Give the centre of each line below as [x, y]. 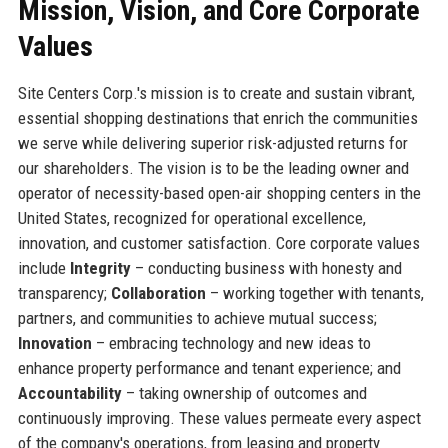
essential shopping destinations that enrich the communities [217, 117]
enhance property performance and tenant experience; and [209, 367]
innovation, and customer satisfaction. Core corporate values [218, 242]
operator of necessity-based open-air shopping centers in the [219, 192]
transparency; [64, 292]
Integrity [100, 267]
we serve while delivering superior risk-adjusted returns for [212, 142]
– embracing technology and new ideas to [231, 342]
